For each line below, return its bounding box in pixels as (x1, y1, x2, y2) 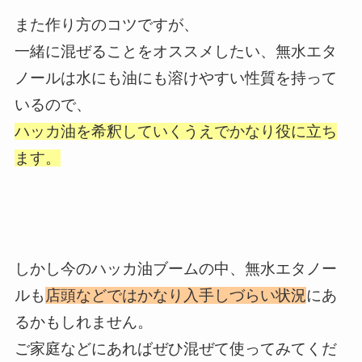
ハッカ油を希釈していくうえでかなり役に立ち (14, 122, 337, 140)
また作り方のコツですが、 (14, 15, 199, 33)
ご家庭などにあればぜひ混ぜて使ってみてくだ (14, 339, 337, 357)
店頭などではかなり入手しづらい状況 (44, 286, 306, 304)
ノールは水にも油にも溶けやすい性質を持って (14, 69, 337, 86)
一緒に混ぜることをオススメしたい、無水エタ (14, 42, 337, 60)
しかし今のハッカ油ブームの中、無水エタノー (14, 259, 337, 277)
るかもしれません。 (14, 313, 153, 330)
